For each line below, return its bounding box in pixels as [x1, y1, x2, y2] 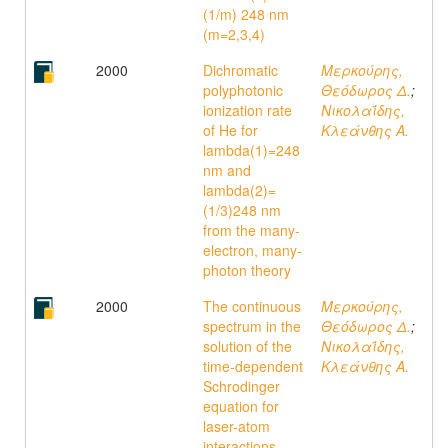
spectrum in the [203, 316, 301, 336]
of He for [203, 120, 258, 140]
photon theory [203, 260, 291, 280]
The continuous [203, 296, 301, 316]
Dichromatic [203, 60, 278, 80]
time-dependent [203, 356, 303, 376]
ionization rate [203, 100, 292, 120]
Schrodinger [203, 376, 280, 396]
